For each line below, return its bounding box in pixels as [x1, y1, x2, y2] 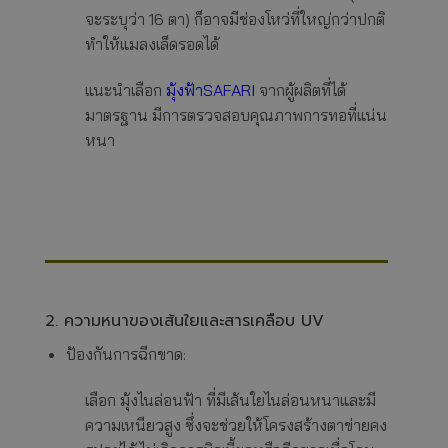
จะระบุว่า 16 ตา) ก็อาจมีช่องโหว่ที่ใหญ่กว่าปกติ [85, 9, 385, 30]
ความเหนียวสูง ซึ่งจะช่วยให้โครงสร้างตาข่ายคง [85, 414, 387, 435]
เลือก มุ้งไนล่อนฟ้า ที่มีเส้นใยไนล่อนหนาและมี [85, 389, 376, 410]
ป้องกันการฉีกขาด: [65, 343, 186, 364]
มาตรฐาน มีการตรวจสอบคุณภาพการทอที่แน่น [85, 104, 387, 125]
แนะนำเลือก [85, 79, 166, 100]
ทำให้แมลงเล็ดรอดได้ [85, 34, 219, 55]
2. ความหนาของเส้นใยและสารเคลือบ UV [45, 308, 324, 333]
